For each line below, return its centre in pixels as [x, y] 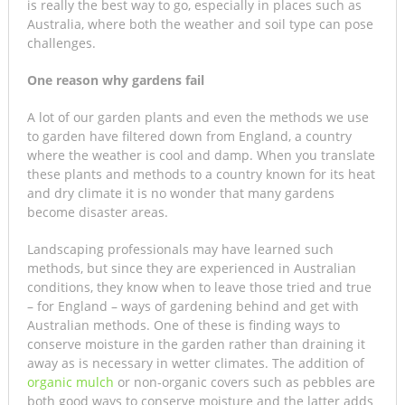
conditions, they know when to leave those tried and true [199, 287]
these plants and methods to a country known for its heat [201, 174]
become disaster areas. [97, 212]
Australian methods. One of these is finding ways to [183, 325]
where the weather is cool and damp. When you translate [201, 155]
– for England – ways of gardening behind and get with [193, 306]
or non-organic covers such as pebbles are [244, 382]
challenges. [61, 43]
